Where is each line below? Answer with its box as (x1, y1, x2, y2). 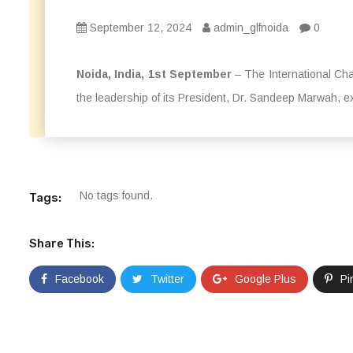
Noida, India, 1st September (76, 68, 232, 80)
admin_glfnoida (210, 21, 288, 34)
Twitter (150, 273, 184, 285)
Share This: (29, 236, 95, 251)
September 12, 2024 (87, 21, 191, 34)
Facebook (55, 273, 104, 285)
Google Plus (235, 273, 296, 285)
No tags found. (80, 189, 153, 202)
